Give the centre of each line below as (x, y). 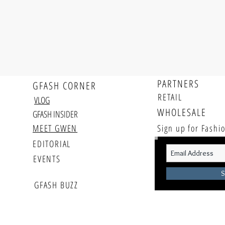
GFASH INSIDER (55, 114)
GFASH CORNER (65, 86)
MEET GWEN (55, 128)
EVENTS (47, 159)
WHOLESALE (182, 113)
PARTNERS (178, 84)
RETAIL (170, 97)
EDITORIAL (52, 144)
